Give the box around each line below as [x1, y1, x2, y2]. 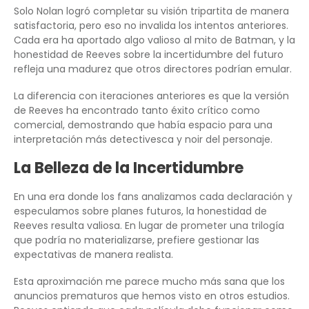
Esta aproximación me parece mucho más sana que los [14, 274, 285, 288]
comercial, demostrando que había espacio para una [14, 117, 272, 132]
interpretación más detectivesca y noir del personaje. [14, 132, 272, 146]
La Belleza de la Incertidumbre [14, 157, 243, 179]
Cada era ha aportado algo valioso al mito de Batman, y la [14, 32, 295, 47]
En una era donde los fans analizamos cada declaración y [14, 189, 292, 203]
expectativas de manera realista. [14, 247, 173, 261]
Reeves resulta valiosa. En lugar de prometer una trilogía [14, 218, 284, 232]
